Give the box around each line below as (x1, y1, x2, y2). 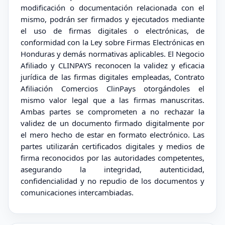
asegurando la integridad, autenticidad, (21, 164, 204, 174)
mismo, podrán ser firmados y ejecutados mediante (21, 14, 204, 24)
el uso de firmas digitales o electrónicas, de (21, 26, 204, 36)
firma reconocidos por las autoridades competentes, (21, 153, 204, 163)
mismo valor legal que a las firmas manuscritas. (21, 95, 204, 105)
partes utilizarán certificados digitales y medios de (21, 141, 204, 151)
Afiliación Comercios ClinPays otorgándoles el (21, 83, 204, 93)
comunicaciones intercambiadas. (21, 187, 134, 197)
